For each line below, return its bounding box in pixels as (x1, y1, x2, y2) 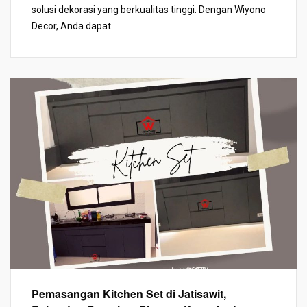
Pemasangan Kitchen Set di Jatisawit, (32, 285, 226, 302)
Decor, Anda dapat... (32, 21, 117, 32)
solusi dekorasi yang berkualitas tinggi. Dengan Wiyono (32, 4, 266, 16)
